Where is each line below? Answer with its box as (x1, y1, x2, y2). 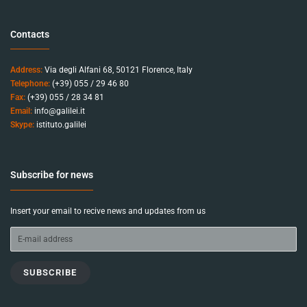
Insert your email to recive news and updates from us (10, 206, 206, 216)
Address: (10, 65, 42, 75)
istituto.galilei (36, 120, 86, 130)
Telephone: (10, 79, 50, 89)
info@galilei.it (34, 106, 85, 116)
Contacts (10, 28, 49, 40)
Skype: (10, 120, 34, 130)
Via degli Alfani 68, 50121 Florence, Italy (42, 65, 193, 75)
